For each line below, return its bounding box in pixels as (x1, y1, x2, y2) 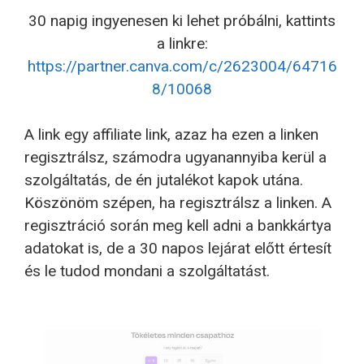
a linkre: (156, 33, 208, 53)
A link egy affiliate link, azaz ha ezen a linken (24, 125, 318, 145)
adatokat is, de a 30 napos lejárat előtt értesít (24, 239, 331, 258)
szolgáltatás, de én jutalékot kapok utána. (24, 171, 303, 190)
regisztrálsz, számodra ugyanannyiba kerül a (24, 148, 327, 167)
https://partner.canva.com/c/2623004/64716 (27, 56, 337, 76)
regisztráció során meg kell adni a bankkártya (24, 216, 331, 236)
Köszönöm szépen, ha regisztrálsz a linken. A (24, 193, 331, 213)
